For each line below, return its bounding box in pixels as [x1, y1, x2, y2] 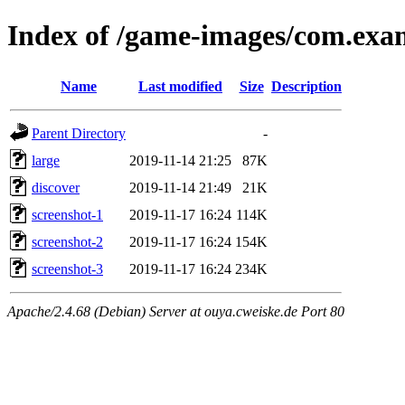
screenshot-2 [32, 233, 103, 250]
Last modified [138, 78, 222, 94]
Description [271, 78, 342, 94]
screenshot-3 [32, 260, 103, 277]
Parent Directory [32, 125, 126, 141]
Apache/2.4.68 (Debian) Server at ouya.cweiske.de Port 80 [7, 303, 344, 319]
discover [32, 179, 80, 195]
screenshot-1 [32, 206, 103, 222]
